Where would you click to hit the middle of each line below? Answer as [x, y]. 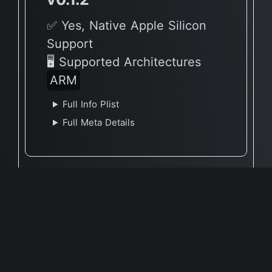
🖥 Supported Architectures [124, 62]
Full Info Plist [90, 104]
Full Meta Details [98, 122]
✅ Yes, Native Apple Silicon [127, 25]
